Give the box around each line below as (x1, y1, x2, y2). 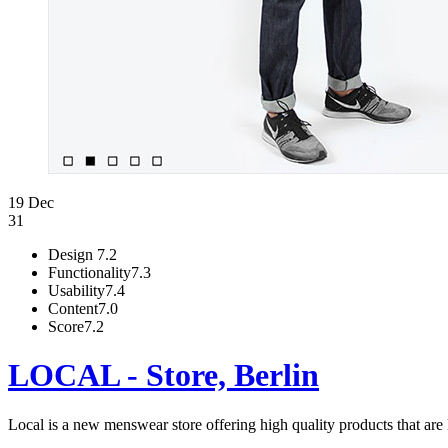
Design (48, 246, 97, 263)
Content (48, 300, 98, 317)
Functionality (48, 264, 131, 281)
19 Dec (8, 194, 54, 211)
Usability (48, 282, 105, 299)
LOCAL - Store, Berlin (8, 357, 319, 394)
